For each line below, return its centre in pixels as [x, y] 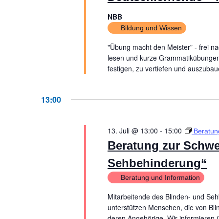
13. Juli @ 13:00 [132, 131]
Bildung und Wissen [151, 28]
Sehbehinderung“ [157, 163]
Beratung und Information [160, 177]
